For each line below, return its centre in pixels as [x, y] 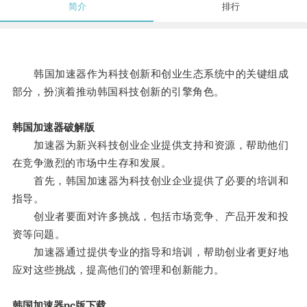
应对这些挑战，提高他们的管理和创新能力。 [118, 270]
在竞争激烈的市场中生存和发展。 [92, 163]
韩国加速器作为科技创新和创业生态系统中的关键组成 [150, 74]
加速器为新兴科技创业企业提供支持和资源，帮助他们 [150, 145]
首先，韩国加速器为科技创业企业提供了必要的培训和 [150, 181]
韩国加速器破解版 [53, 127]
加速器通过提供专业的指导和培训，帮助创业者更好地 [150, 252]
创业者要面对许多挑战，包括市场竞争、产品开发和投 [150, 217]
